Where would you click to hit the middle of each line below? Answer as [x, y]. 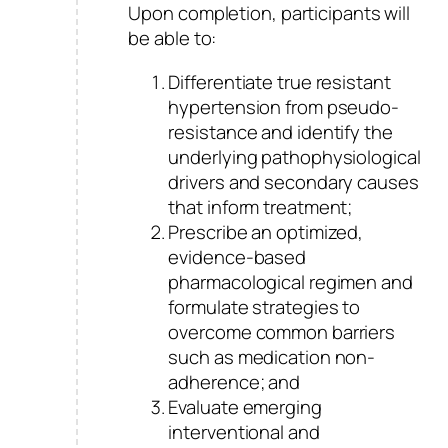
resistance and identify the [280, 131]
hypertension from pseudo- [283, 106]
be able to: [172, 38]
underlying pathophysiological [294, 156]
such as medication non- [272, 356]
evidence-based [237, 256]
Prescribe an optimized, [266, 231]
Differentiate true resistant [279, 81]
